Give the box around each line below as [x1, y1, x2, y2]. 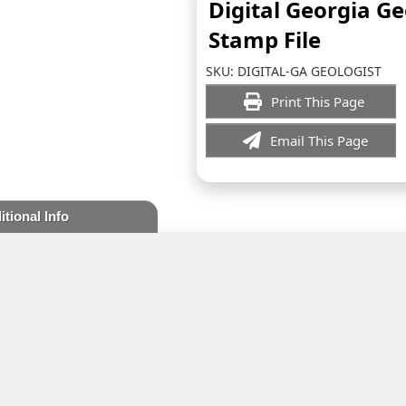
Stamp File [208, 24, 321, 54]
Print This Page [270, 92, 368, 111]
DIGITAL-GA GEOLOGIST [237, 63, 382, 80]
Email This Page [270, 131, 368, 150]
